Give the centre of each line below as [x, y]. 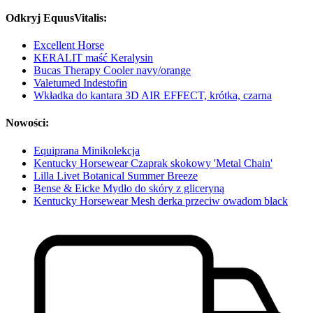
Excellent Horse [69, 45]
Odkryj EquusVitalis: [56, 17]
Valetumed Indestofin [80, 83]
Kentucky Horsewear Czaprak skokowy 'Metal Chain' [153, 163]
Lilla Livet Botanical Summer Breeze [116, 175]
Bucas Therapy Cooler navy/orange [112, 71]
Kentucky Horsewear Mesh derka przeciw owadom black [161, 201]
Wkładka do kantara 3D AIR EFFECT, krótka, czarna [153, 96]
